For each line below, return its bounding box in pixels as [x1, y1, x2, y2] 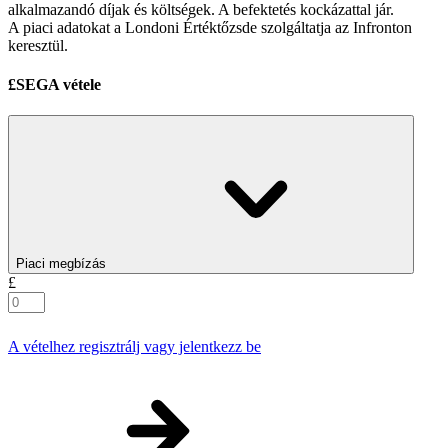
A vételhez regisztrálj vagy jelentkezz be [8, 338, 261, 356]
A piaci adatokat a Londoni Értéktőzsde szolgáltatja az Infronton [8, 18, 412, 36]
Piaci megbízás [16, 256, 106, 272]
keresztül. [8, 36, 68, 54]
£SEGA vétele [8, 75, 101, 93]
